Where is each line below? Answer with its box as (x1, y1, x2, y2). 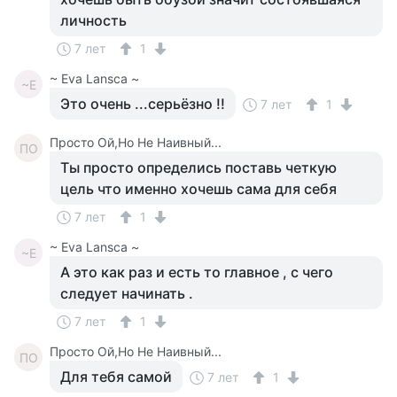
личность (60, 12, 127, 29)
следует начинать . (60, 284, 193, 302)
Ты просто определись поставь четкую (60, 159, 337, 176)
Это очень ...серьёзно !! (60, 95, 225, 113)
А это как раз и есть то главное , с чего (60, 263, 333, 281)
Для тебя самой (60, 368, 172, 385)
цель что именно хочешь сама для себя (60, 180, 337, 198)
